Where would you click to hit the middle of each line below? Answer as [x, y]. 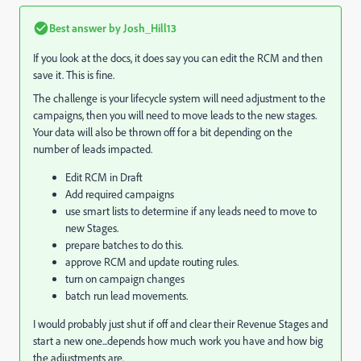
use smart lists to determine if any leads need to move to [191, 211]
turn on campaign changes [125, 279]
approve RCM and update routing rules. [152, 262]
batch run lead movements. [127, 296]
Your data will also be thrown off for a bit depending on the [163, 132]
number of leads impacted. [93, 149]
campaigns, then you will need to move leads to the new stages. [175, 115]
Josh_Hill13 [149, 28]
